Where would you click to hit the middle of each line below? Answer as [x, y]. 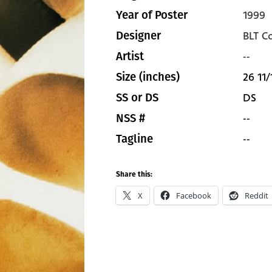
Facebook [194, 195]
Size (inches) [148, 77]
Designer [138, 36]
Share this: [134, 175]
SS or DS [137, 98]
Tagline [134, 139]
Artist [130, 56]
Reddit [257, 195]
